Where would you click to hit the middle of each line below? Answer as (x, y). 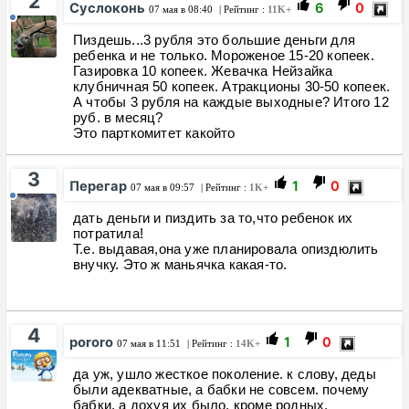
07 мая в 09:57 (163, 187)
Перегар (98, 186)
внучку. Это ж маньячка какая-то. (180, 264)
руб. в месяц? (118, 117)
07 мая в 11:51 (149, 343)
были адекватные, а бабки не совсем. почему (221, 389)
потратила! (110, 233)
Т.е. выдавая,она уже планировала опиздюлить (226, 249)
